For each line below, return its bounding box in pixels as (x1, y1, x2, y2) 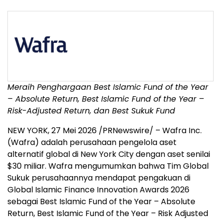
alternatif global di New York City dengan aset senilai (7, 148, 210, 160)
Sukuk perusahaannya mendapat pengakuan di (7, 172, 190, 184)
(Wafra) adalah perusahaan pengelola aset (7, 137, 177, 148)
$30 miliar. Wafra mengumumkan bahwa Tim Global (7, 160, 209, 172)
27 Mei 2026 (51, 125, 97, 137)
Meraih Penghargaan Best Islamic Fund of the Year (7, 81, 208, 93)
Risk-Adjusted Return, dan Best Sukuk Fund (7, 105, 175, 117)
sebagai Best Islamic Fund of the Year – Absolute (7, 196, 195, 208)
